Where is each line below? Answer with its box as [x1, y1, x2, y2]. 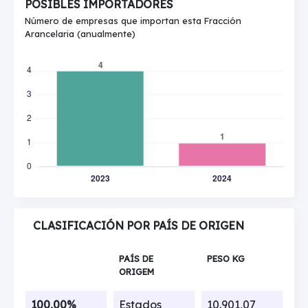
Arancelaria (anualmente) [25, 28, 135, 39]
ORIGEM [118, 265, 154, 277]
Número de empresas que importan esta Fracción [25, 15, 241, 26]
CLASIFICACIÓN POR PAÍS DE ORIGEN [33, 219, 244, 232]
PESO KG [206, 252, 245, 264]
